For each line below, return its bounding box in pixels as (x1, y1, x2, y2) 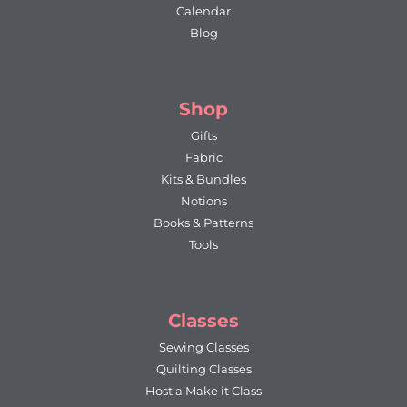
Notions (180, 193, 227, 208)
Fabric (184, 149, 223, 164)
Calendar (176, 3, 231, 18)
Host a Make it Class (145, 382, 262, 398)
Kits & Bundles (161, 171, 246, 186)
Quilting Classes (155, 361, 252, 376)
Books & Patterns (154, 214, 253, 230)
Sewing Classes (158, 339, 249, 354)
